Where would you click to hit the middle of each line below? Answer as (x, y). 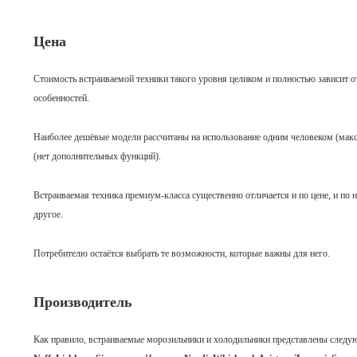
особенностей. (61, 98)
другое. (48, 214)
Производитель (83, 302)
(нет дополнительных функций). (97, 156)
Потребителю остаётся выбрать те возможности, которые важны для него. (182, 253)
